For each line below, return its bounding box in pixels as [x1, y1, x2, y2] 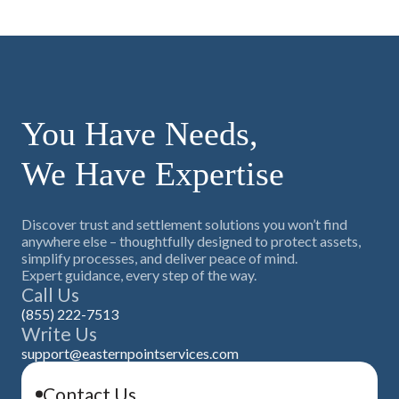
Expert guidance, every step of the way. [21, 266, 256, 284]
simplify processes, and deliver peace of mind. [21, 249, 297, 267]
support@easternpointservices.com [21, 345, 239, 362]
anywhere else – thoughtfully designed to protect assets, [21, 232, 361, 250]
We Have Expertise [21, 155, 284, 193]
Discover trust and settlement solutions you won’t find [21, 216, 347, 233]
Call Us [21, 283, 79, 306]
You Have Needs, [21, 115, 258, 153]
